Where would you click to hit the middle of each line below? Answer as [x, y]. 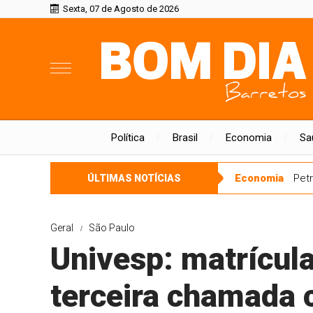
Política [128, 138]
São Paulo [112, 228]
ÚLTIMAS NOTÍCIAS [134, 178]
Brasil [185, 138]
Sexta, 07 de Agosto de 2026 [121, 9]
